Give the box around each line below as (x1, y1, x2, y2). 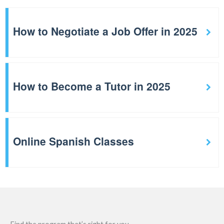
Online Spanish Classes (13, 133, 134, 148)
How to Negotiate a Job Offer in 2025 (13, 23, 197, 38)
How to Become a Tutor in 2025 (13, 78, 170, 93)
